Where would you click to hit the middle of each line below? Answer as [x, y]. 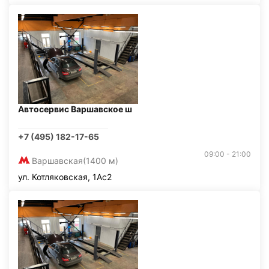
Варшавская [57, 161]
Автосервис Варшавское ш [75, 109]
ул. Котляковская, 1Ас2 [65, 177]
